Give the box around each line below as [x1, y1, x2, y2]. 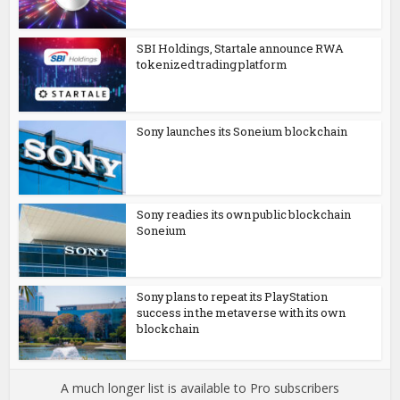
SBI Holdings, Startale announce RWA [137, 40, 345, 56]
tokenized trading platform [137, 56, 288, 72]
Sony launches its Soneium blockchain [137, 122, 348, 139]
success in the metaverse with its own [137, 304, 346, 321]
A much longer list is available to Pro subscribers [61, 379, 339, 396]
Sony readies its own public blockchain [137, 205, 352, 222]
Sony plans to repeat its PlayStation [137, 288, 329, 305]
